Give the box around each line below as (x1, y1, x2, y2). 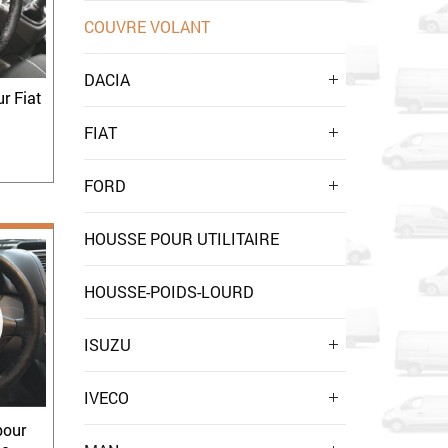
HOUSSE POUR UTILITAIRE (83, 228, 279, 249)
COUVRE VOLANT (83, 16, 210, 37)
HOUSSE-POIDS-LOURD (83, 281, 254, 302)
